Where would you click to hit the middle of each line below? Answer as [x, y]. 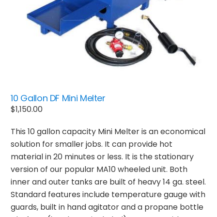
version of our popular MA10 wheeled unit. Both [99, 169]
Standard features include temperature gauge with [108, 194]
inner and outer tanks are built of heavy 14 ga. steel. [108, 182]
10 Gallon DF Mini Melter [58, 98]
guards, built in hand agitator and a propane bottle [107, 207]
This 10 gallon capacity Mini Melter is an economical [108, 131]
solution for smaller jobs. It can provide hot [92, 144]
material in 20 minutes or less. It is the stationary [102, 156]
